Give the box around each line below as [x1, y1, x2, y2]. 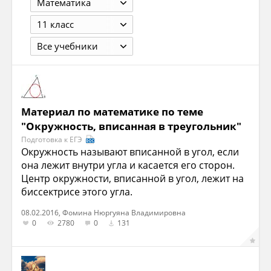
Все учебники [37, 40, 98, 53]
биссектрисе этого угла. [21, 185, 132, 199]
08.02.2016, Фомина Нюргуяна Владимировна [21, 207, 186, 218]
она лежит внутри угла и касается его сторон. [21, 158, 235, 172]
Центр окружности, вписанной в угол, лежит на [21, 172, 244, 186]
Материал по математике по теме [21, 105, 203, 119]
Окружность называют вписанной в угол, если [21, 145, 239, 159]
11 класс [37, 18, 74, 31]
